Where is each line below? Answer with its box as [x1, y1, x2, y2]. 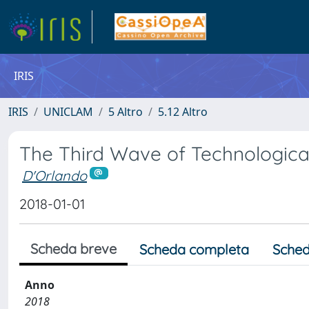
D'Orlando [22, 167, 87, 184]
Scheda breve [30, 239, 117, 257]
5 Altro [108, 104, 143, 119]
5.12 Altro [158, 104, 208, 119]
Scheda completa [139, 240, 249, 258]
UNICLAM [43, 104, 93, 119]
